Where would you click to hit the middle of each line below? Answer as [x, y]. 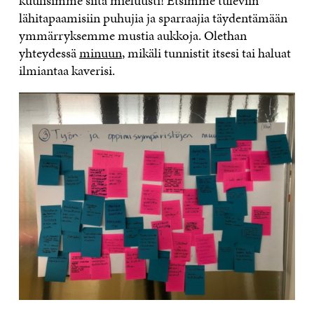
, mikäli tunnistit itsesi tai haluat [206, 53]
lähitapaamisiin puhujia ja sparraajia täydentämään [153, 18]
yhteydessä [49, 53]
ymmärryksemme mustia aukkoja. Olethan [132, 36]
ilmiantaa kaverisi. [67, 71]
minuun [100, 53]
